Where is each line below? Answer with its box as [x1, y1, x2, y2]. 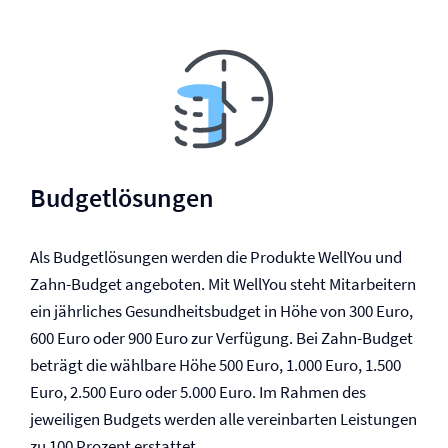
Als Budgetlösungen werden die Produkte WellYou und [30, 246, 402, 268]
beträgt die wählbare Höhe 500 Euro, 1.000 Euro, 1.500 [30, 354, 401, 376]
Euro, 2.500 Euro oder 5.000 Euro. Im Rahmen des [30, 381, 366, 403]
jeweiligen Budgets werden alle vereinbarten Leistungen [30, 408, 417, 430]
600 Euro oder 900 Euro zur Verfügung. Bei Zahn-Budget [30, 327, 413, 349]
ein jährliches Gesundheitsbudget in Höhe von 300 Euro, [30, 300, 413, 322]
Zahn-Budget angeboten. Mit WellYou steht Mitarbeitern [30, 273, 416, 295]
